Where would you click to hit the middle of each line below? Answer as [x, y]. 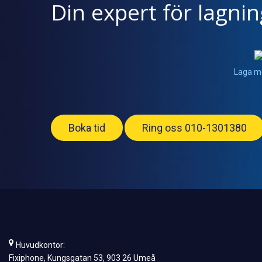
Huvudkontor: [40, 245]
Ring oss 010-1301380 [194, 127]
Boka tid [87, 127]
